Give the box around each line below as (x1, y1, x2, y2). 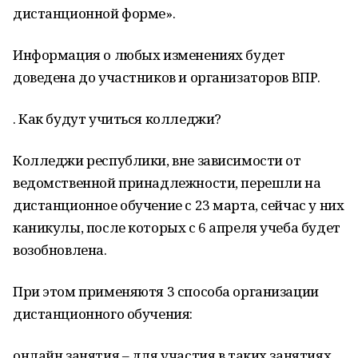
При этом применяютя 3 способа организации (13, 282, 319, 300)
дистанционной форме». (13, 4, 176, 22)
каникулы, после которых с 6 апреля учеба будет (13, 218, 340, 237)
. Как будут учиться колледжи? (13, 109, 221, 128)
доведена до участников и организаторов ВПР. (13, 68, 320, 86)
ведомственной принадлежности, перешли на (13, 173, 321, 192)
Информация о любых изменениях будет (13, 46, 285, 64)
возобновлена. (13, 241, 107, 259)
